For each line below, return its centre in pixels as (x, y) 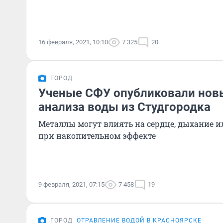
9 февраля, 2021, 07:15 (71, 184)
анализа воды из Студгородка (124, 107)
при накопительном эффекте (97, 136)
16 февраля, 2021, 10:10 (73, 42)
